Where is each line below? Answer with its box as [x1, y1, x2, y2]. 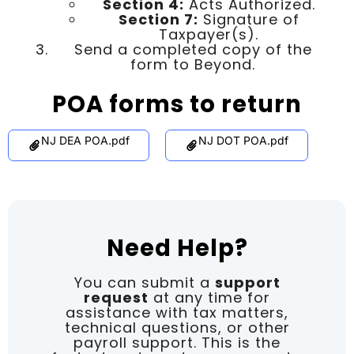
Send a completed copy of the [73, 39, 312, 59]
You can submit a [73, 272, 215, 292]
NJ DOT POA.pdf [198, 133, 288, 147]
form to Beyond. [130, 54, 255, 74]
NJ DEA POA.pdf [40, 133, 130, 147]
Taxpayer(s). [159, 24, 258, 44]
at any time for [149, 287, 270, 307]
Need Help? [106, 232, 248, 264]
